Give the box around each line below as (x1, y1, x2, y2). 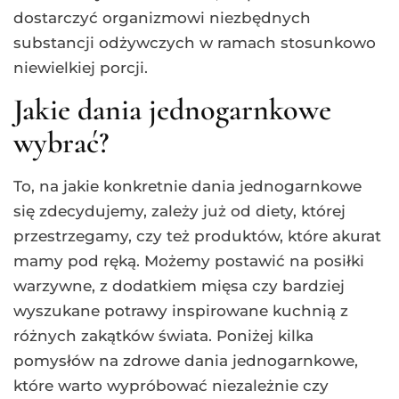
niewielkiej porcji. (13, 58, 148, 77)
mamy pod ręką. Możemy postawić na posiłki (13, 251, 364, 270)
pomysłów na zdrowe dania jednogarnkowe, (13, 351, 358, 370)
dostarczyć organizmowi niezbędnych (13, 8, 311, 27)
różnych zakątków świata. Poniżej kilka (13, 326, 313, 345)
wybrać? (13, 124, 109, 161)
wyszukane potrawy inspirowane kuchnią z (13, 301, 348, 320)
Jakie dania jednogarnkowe (13, 91, 331, 128)
